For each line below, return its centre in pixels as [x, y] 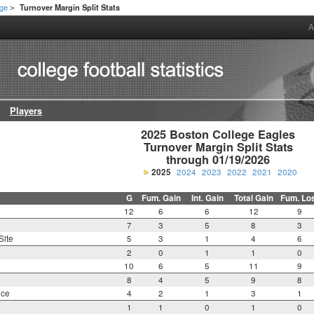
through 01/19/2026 [218, 160]
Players [26, 111]
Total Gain [253, 198]
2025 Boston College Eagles [218, 135]
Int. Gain [207, 198]
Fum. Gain [161, 198]
